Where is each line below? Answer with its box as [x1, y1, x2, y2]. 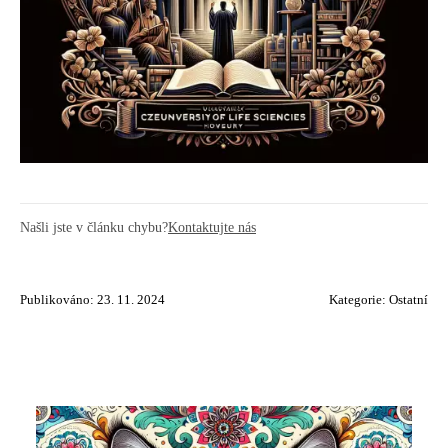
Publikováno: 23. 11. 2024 [20, 293, 165, 307]
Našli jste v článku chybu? [20, 219, 168, 235]
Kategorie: [329, 293, 389, 307]
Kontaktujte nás [168, 219, 256, 235]
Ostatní [389, 293, 428, 307]
